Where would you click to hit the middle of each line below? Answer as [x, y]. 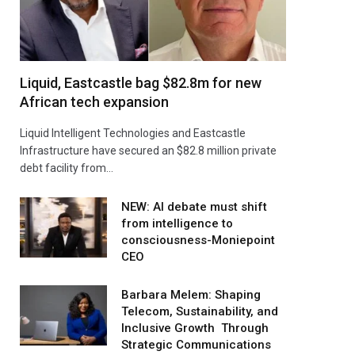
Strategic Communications [196, 345]
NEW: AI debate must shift [194, 207]
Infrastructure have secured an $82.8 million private [148, 151]
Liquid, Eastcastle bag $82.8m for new [141, 83]
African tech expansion [94, 102]
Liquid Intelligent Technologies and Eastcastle [133, 134]
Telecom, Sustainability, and [200, 312]
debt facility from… [67, 168]
